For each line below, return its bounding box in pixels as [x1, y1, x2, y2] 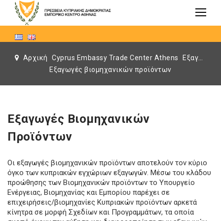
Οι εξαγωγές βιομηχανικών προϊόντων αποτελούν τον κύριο [7, 158, 207, 167]
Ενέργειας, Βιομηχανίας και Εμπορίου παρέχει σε [7, 187, 170, 197]
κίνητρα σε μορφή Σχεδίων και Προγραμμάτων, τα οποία [7, 207, 194, 217]
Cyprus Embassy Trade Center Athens [50, 53, 181, 62]
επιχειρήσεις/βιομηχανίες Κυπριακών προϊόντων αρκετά [7, 197, 197, 207]
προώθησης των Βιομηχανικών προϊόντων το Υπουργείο [7, 178, 195, 187]
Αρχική [23, 53, 48, 62]
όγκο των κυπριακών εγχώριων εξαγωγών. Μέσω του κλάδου [7, 168, 211, 177]
